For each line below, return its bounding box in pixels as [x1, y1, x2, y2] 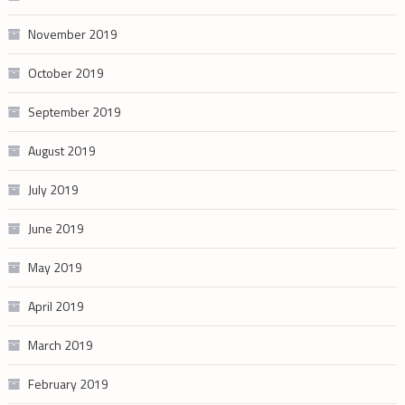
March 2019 [27, 334, 93, 354]
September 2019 [27, 101, 121, 121]
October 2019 [27, 62, 104, 82]
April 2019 [27, 296, 84, 316]
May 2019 [27, 257, 82, 277]
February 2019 [27, 373, 108, 393]
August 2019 [27, 140, 96, 160]
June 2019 [27, 218, 84, 238]
